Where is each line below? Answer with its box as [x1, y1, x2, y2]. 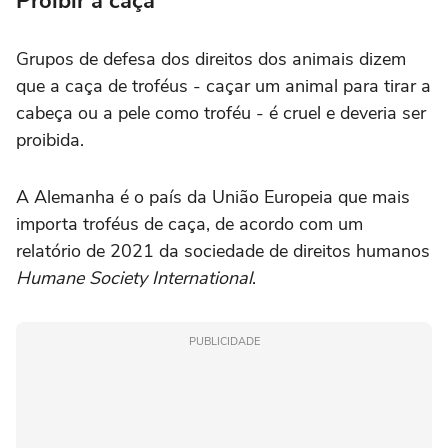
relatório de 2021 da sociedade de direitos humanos [16, 238, 430, 263]
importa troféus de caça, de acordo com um [16, 211, 363, 236]
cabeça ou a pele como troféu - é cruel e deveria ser [16, 100, 426, 125]
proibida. [16, 127, 84, 152]
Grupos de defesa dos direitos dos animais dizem [16, 46, 406, 71]
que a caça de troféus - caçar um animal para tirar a [16, 73, 431, 98]
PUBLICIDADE [188, 333, 260, 349]
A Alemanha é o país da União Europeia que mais [16, 184, 410, 209]
